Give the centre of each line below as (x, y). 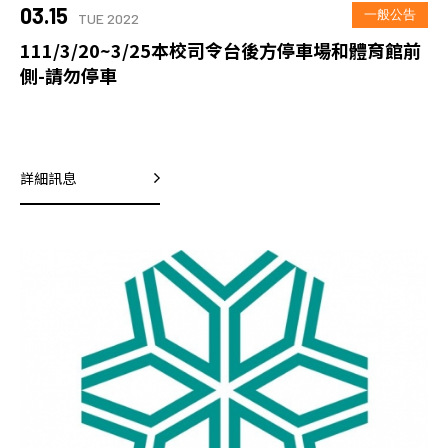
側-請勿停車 (68, 74)
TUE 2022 (108, 18)
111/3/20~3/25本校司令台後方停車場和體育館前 (220, 49)
